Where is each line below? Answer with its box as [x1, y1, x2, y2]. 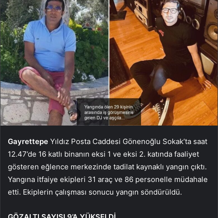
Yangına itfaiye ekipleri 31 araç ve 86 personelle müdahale [8, 175, 208, 184]
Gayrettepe [8, 137, 48, 146]
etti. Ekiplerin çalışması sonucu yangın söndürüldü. [8, 187, 182, 197]
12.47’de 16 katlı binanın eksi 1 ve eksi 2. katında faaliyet [8, 149, 199, 159]
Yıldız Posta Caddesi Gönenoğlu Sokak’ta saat [48, 137, 207, 146]
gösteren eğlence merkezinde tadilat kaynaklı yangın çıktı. [8, 162, 207, 172]
